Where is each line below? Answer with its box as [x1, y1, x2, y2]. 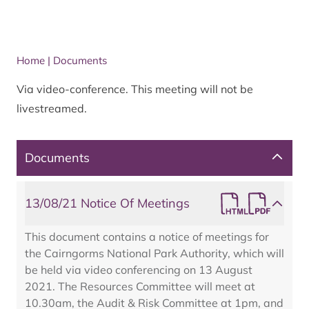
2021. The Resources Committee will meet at [25, 279, 255, 293]
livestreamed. [17, 101, 87, 115]
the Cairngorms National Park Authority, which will [25, 246, 284, 260]
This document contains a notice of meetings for [25, 230, 269, 243]
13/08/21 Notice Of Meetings [25, 195, 190, 211]
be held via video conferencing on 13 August [25, 263, 252, 277]
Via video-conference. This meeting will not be [17, 82, 253, 96]
